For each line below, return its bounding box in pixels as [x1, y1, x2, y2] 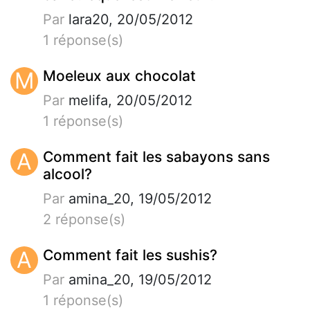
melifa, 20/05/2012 [64, 91, 192, 109]
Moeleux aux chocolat [43, 66, 196, 84]
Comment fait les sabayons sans [43, 147, 270, 165]
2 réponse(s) [43, 210, 125, 228]
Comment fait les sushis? [43, 246, 217, 264]
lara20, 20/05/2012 [64, 10, 193, 28]
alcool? [43, 165, 92, 183]
